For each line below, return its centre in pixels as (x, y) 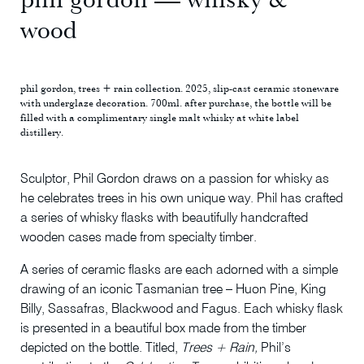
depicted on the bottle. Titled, (100, 348)
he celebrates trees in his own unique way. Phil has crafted (181, 199)
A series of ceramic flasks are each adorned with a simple (179, 270)
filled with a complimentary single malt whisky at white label (159, 117)
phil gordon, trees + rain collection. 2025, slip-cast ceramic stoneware (179, 88)
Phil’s (274, 348)
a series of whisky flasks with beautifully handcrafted (164, 218)
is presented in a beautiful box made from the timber (163, 329)
